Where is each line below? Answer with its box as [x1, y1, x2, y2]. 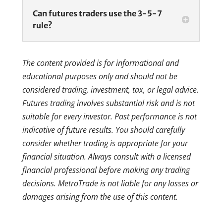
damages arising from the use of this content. [22, 191, 178, 202]
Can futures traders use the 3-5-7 [32, 8, 162, 18]
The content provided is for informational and [22, 57, 179, 68]
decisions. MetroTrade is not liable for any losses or [22, 177, 198, 189]
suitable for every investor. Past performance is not [22, 111, 197, 122]
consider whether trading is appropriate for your [22, 137, 188, 149]
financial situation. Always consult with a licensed [22, 151, 191, 162]
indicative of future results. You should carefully [22, 124, 185, 135]
